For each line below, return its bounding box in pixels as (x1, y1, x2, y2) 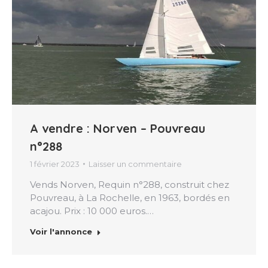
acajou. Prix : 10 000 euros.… (30, 205, 154, 217)
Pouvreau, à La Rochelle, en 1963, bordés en (30, 191, 230, 203)
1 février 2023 (30, 159, 80, 169)
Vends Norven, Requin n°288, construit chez (30, 178, 229, 190)
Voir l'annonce (30, 226, 92, 236)
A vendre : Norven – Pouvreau (30, 120, 205, 136)
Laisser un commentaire (89, 159, 182, 169)
